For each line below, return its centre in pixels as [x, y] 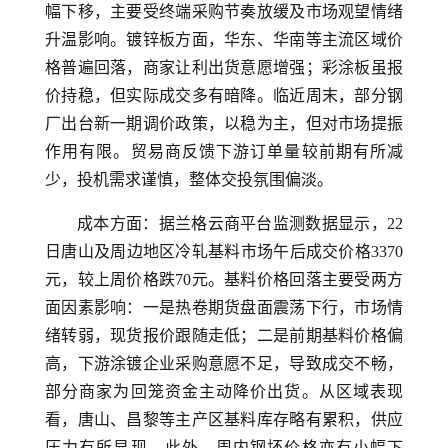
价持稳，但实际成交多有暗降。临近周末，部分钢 [224, 95]
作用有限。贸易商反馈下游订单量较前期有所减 [224, 151]
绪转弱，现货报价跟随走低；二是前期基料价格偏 [224, 335]
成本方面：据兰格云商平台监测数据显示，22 [240, 223]
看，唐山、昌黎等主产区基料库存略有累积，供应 [224, 419]
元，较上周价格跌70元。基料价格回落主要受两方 [224, 279]
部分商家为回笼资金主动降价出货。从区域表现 [224, 391]
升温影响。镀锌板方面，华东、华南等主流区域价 [224, 39]
